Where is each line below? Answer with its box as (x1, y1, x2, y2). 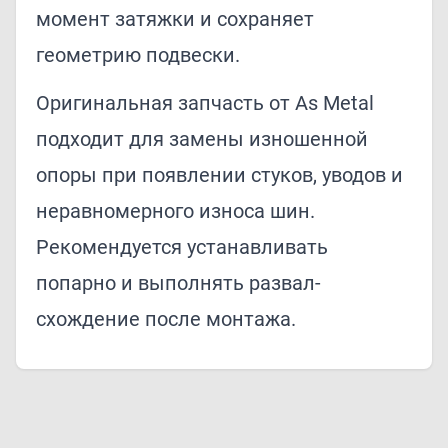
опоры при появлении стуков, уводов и (36, 163, 403, 188)
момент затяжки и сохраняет (36, 7, 314, 32)
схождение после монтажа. (36, 307, 296, 332)
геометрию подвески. (36, 43, 240, 68)
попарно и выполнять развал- (36, 271, 321, 296)
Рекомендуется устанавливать (36, 235, 328, 260)
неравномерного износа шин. (36, 199, 315, 224)
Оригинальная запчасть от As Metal (36, 91, 374, 116)
